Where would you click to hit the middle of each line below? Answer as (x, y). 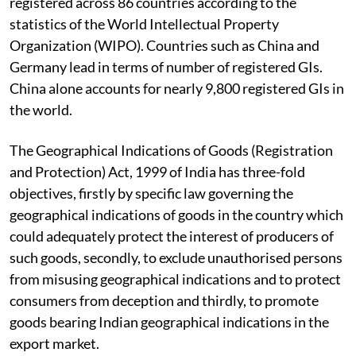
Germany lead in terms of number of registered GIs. (166, 67)
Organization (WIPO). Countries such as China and (164, 46)
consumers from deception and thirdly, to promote (164, 301)
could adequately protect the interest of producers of (172, 236)
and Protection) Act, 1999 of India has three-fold (157, 172)
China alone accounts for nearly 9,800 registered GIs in (177, 89)
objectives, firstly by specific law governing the (151, 193)
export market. (54, 344)
